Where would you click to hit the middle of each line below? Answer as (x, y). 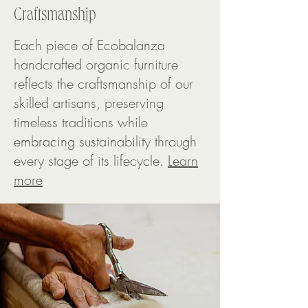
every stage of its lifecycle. (91, 161)
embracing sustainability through (105, 141)
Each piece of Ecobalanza (89, 45)
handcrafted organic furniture (96, 64)
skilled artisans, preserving (89, 103)
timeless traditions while (81, 122)
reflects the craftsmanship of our (103, 84)
